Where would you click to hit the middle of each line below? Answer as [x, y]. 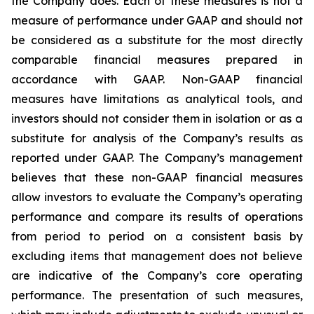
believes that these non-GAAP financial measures [157, 177]
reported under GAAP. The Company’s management [157, 158]
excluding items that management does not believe [157, 256]
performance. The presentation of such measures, [157, 295]
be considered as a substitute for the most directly [157, 40]
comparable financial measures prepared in [157, 60]
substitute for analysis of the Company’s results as [157, 138]
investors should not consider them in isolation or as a [157, 118]
